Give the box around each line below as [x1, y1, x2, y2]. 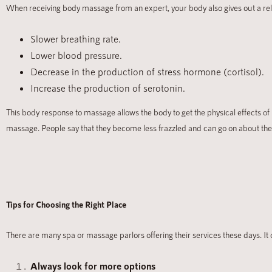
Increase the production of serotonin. [30, 82, 185, 94]
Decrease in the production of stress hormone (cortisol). [30, 66, 264, 78]
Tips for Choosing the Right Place [6, 199, 126, 210]
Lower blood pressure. [30, 49, 122, 61]
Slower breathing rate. [30, 33, 121, 45]
